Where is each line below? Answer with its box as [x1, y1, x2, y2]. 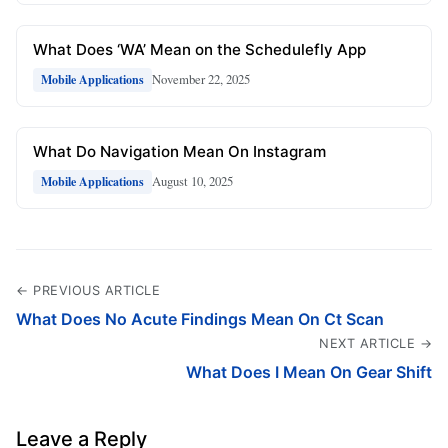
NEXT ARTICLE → [319, 335, 432, 351]
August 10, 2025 [152, 172, 233, 191]
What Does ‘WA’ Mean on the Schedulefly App [33, 39, 366, 59]
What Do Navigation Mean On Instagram [33, 141, 326, 161]
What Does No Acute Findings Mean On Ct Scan [16, 308, 384, 329]
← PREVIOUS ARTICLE [16, 282, 160, 298]
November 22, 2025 [152, 70, 250, 89]
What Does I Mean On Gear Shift [186, 361, 432, 382]
